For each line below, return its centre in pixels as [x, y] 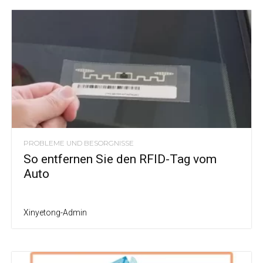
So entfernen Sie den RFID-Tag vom [120, 159]
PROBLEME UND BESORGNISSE [79, 143]
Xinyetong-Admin [55, 213]
